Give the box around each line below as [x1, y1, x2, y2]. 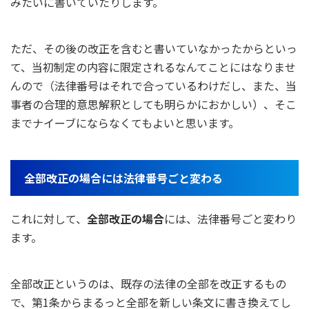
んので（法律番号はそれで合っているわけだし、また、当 [10, 77, 297, 94]
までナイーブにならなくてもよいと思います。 [10, 114, 239, 132]
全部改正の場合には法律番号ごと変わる [24, 170, 223, 187]
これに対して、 [10, 210, 87, 228]
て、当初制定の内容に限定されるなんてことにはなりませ [10, 59, 296, 76]
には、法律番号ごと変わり [164, 210, 297, 228]
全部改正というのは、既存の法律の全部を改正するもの [10, 275, 286, 292]
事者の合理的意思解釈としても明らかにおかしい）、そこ [10, 96, 297, 113]
